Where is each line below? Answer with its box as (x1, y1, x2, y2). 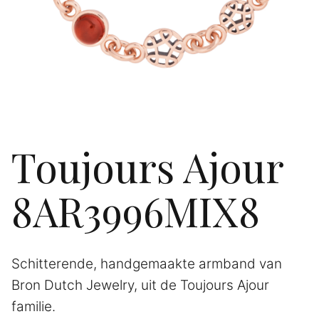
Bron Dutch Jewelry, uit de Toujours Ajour (11, 276, 269, 293)
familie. (11, 298, 56, 315)
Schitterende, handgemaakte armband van (11, 255, 282, 272)
